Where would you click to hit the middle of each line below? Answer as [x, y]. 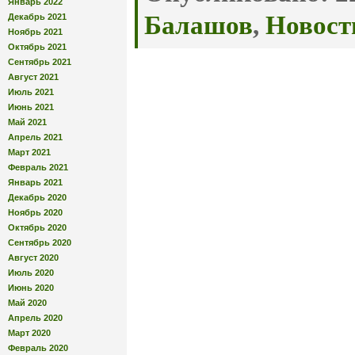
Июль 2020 [31, 272]
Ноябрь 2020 [35, 212]
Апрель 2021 [35, 137]
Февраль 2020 [38, 347]
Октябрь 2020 [37, 227]
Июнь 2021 [31, 107]
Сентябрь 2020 [40, 242]
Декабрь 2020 [37, 197]
